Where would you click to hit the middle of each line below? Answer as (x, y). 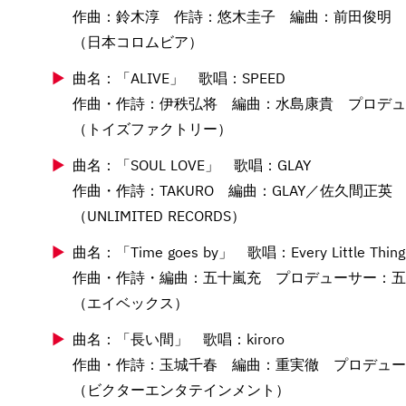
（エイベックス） (130, 302)
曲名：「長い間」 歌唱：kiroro (179, 338)
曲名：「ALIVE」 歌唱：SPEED (179, 77)
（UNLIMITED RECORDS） (159, 215)
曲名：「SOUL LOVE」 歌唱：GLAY (192, 164)
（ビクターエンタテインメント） (181, 389)
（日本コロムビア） (138, 41)
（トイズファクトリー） (152, 128)
